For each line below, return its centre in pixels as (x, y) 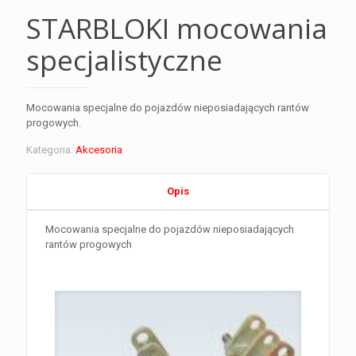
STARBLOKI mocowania (177, 28)
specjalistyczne (124, 60)
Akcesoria (99, 149)
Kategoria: (51, 149)
